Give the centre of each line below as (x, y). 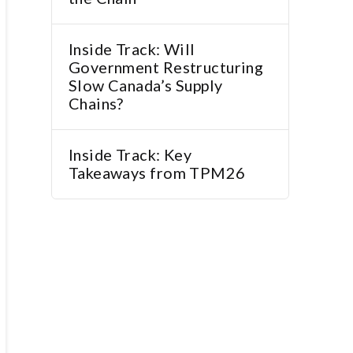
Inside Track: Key (130, 155)
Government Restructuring (166, 67)
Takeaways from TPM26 (157, 173)
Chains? (96, 104)
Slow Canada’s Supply (145, 85)
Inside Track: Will (132, 49)
